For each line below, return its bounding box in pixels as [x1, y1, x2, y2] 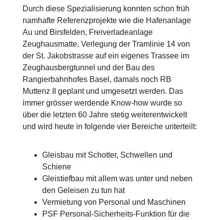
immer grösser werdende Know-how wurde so [23, 99, 182, 108]
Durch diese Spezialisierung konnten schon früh [23, 4, 190, 13]
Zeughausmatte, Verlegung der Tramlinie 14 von [23, 40, 190, 49]
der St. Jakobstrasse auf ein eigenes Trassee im [23, 52, 189, 60]
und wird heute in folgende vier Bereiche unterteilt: [23, 122, 197, 131]
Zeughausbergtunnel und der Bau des [23, 63, 155, 72]
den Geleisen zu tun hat [42, 186, 125, 195]
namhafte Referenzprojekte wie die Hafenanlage [23, 16, 191, 25]
